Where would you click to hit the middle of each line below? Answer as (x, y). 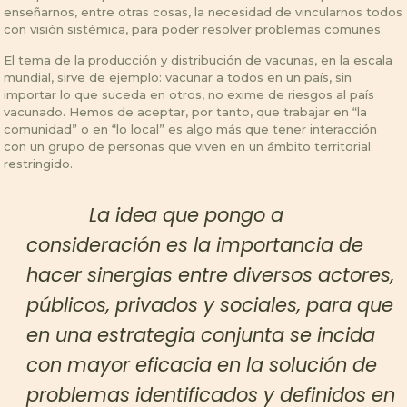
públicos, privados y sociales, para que (210, 304)
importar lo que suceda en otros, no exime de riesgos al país (189, 94)
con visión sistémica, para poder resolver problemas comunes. (194, 29)
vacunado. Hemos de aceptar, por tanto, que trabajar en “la (186, 111)
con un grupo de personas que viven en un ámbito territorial (188, 146)
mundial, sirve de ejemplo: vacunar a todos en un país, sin (178, 77)
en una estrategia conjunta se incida (201, 334)
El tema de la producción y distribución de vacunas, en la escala (199, 60)
